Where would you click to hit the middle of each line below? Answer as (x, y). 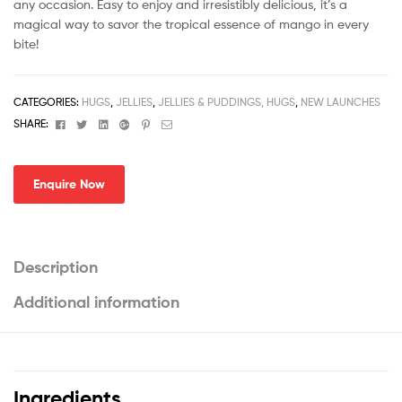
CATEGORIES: (48, 101)
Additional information (96, 301)
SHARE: (31, 123)
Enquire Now (69, 184)
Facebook (92, 122)
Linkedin (130, 122)
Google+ (153, 122)
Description (56, 267)
